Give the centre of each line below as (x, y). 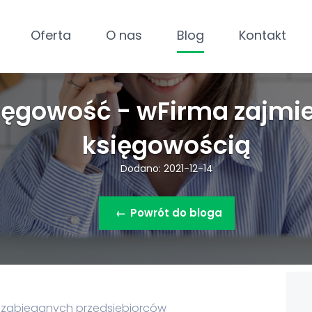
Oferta (51, 35)
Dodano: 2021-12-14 (166, 168)
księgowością (166, 145)
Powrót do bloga (176, 212)
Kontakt (263, 35)
